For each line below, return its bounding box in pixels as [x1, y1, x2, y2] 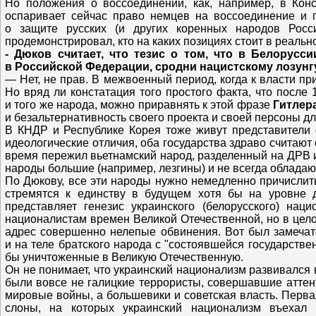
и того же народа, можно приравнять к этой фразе [5, 98, 274, 111]
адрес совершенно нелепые [5, 225, 161, 238]
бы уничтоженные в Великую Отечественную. [5, 250, 243, 263]
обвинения [160, 225, 218, 238]
